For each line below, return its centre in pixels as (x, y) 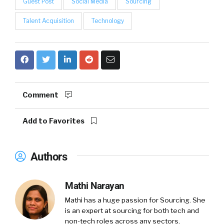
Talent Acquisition (48, 21)
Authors (47, 157)
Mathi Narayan (95, 186)
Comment (41, 95)
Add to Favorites (54, 121)
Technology (108, 21)
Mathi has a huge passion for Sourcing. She (135, 200)
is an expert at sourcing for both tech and (132, 211)
